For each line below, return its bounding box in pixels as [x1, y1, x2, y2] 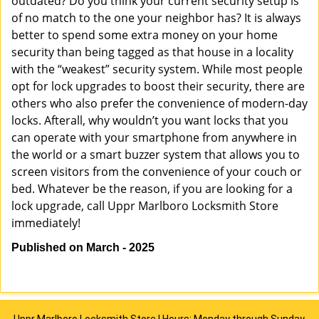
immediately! [11, 215, 80, 231]
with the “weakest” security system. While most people [11, 61, 303, 77]
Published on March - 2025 [11, 241, 155, 253]
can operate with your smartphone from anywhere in [11, 130, 297, 145]
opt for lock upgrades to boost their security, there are [11, 78, 305, 94]
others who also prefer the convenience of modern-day [11, 95, 308, 111]
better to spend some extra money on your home [11, 27, 278, 43]
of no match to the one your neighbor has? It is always [11, 10, 301, 26]
